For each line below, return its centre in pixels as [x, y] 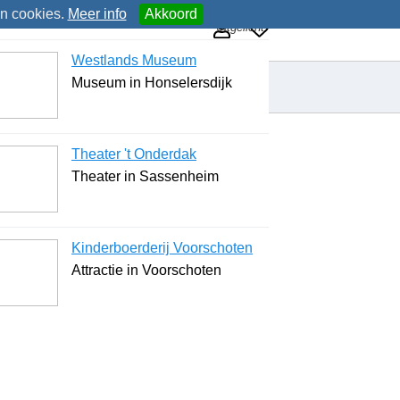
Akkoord [171, 14]
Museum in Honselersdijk [152, 83]
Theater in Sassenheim [145, 176]
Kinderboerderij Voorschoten [162, 248]
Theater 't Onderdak [134, 154]
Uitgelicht [240, 27]
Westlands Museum [134, 60]
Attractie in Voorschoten [146, 270]
